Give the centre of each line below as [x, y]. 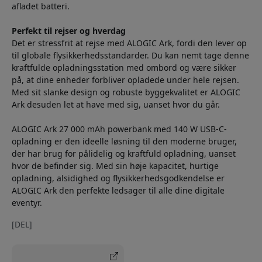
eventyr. [27, 202]
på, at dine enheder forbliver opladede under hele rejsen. [125, 80]
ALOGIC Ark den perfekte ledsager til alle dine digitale [118, 190]
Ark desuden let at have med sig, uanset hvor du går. [116, 104]
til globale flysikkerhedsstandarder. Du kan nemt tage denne [130, 55]
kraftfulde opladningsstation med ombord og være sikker [124, 67]
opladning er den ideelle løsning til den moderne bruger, [124, 141]
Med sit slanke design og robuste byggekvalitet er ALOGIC [126, 92]
